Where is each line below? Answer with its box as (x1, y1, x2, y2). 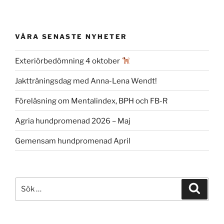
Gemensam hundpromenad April (15, 136, 130, 145)
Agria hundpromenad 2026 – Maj (15, 116, 130, 125)
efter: (14, 190, 35, 199)
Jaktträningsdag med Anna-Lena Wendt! (15, 76, 157, 85)
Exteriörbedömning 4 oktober (15, 56, 121, 65)
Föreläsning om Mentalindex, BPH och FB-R (15, 96, 167, 105)
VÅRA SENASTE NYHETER (15, 32, 127, 40)
